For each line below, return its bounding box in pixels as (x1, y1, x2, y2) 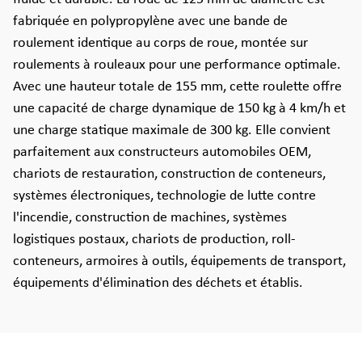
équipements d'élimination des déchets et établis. (13, 276, 303, 291)
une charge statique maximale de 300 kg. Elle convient (13, 123, 330, 138)
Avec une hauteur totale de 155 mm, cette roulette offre (13, 79, 342, 95)
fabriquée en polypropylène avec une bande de (13, 14, 288, 29)
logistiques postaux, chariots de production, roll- (13, 232, 296, 247)
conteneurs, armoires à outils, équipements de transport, (13, 254, 346, 269)
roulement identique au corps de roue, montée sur (13, 36, 308, 51)
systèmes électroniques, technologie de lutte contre (13, 188, 316, 204)
